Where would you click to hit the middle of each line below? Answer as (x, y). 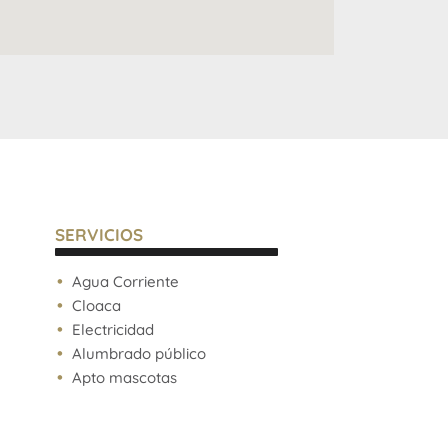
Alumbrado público (138, 353)
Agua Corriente (125, 281)
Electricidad (112, 329)
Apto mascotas (124, 377)
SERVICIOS (99, 234)
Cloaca (96, 305)
